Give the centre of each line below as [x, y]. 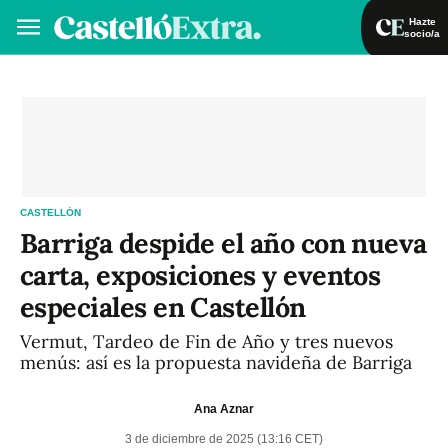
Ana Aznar [224, 408]
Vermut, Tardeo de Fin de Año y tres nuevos [206, 341]
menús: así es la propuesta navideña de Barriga [216, 362]
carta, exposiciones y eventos [200, 275]
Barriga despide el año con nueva [223, 243]
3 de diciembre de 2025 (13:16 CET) [224, 439]
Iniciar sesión [337, 79]
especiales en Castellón [163, 307]
